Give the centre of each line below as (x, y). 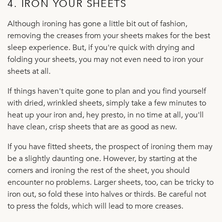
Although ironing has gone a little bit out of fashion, (97, 24)
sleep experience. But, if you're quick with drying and (101, 48)
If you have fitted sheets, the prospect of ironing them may (110, 147)
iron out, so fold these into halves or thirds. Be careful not (107, 194)
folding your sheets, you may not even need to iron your (105, 60)
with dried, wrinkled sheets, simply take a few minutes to (107, 103)
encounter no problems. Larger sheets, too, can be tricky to (111, 183)
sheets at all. (29, 72)
